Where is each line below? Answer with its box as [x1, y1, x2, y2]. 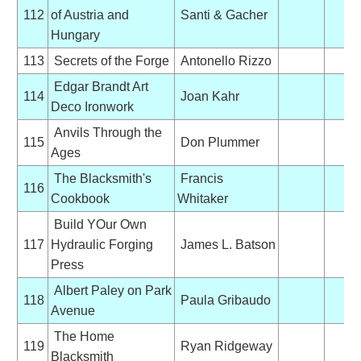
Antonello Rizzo [176, 53, 272, 68]
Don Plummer [176, 135, 259, 149]
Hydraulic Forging [50, 237, 153, 251]
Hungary [50, 27, 100, 42]
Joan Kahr [176, 89, 239, 103]
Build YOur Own [50, 217, 147, 231]
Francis [176, 171, 223, 185]
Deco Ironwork [50, 99, 134, 114]
